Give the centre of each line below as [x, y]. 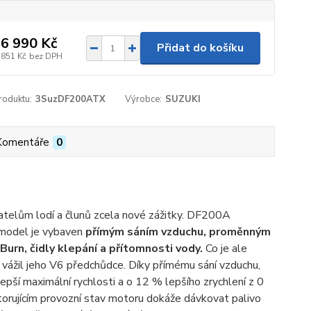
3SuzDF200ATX [70, 100]
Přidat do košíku [200, 48]
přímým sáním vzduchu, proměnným [178, 232]
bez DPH [45, 56]
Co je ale [226, 249]
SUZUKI [183, 100]
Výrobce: [144, 100]
